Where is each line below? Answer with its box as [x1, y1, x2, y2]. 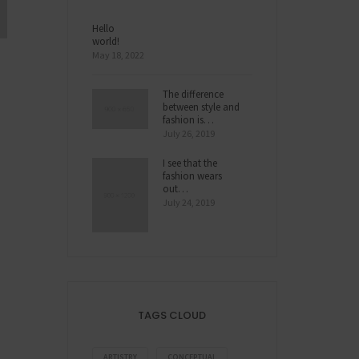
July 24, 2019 [162, 196, 215, 208]
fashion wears [162, 168, 222, 183]
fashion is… [162, 112, 214, 127]
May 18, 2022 [91, 48, 144, 61]
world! [91, 34, 119, 48]
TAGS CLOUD [138, 307, 207, 323]
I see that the [162, 155, 217, 170]
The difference [162, 87, 224, 101]
